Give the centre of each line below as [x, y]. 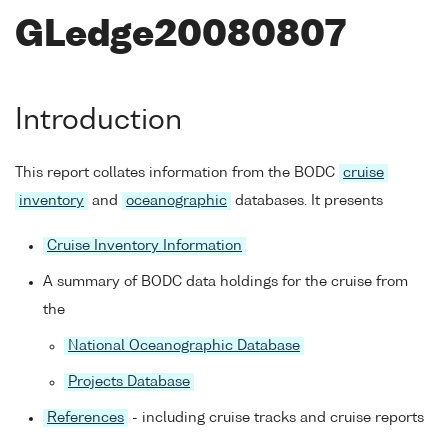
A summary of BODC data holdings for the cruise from [225, 282]
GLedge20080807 [180, 36]
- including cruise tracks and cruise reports [276, 418]
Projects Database [129, 382]
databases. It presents [307, 201]
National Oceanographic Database [184, 346]
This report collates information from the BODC [177, 173]
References [85, 418]
